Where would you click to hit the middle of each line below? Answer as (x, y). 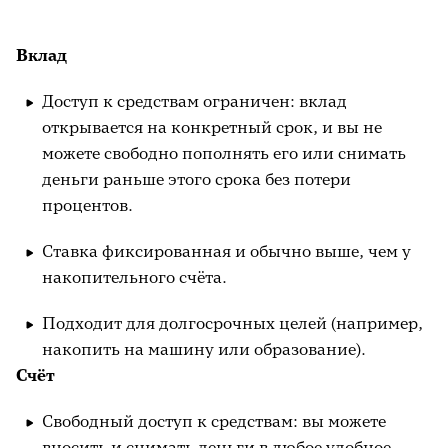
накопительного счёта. (134, 277)
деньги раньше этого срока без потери (196, 179)
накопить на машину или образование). (204, 349)
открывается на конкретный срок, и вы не (212, 127)
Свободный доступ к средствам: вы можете (214, 421)
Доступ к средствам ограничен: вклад (194, 101)
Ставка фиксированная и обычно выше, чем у (226, 251)
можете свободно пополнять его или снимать (224, 153)
